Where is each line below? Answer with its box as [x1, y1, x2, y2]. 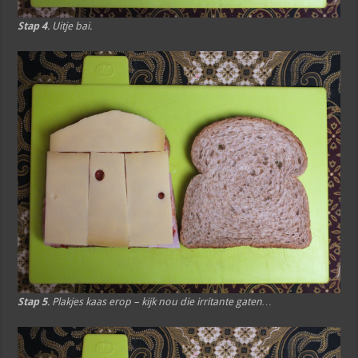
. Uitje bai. [47, 20, 93, 33]
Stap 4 [18, 20, 48, 33]
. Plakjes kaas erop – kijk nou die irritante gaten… [47, 296, 272, 308]
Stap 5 [18, 296, 48, 308]
